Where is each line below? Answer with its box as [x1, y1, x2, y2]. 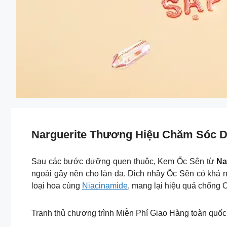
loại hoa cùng [31, 181, 82, 190]
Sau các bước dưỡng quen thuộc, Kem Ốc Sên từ [31, 157, 217, 166]
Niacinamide [82, 181, 128, 190]
